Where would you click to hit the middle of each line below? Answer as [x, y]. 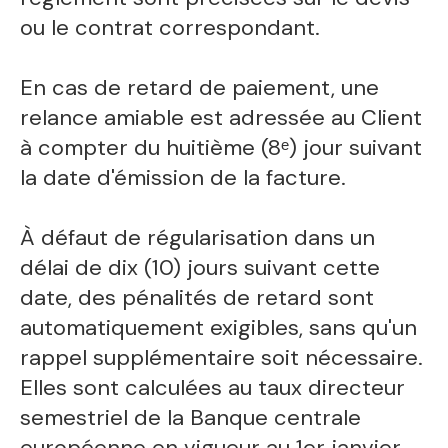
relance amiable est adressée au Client [221, 118]
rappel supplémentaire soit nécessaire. [222, 358]
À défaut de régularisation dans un [198, 238]
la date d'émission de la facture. [183, 178]
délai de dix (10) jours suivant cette [200, 268]
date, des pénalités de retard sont [197, 298]
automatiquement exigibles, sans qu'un [219, 328]
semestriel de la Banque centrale [191, 418]
